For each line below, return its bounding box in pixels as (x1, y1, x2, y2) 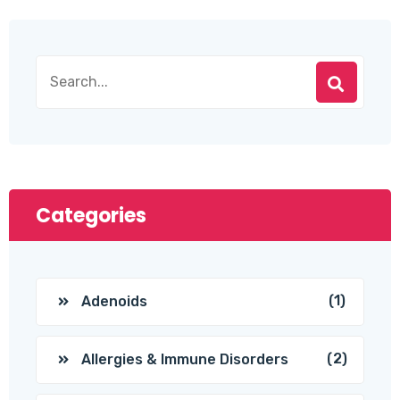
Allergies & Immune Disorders (81, 350, 288, 368)
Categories (36, 201, 146, 229)
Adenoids (81, 292, 147, 310)
